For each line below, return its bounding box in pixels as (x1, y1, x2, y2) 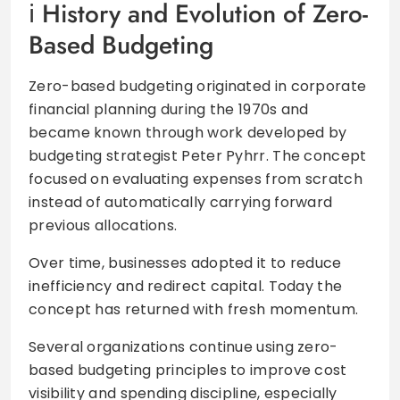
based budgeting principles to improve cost (29, 359, 347, 380)
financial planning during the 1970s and (29, 98, 309, 120)
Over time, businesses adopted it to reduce (29, 252, 342, 273)
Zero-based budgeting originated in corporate (29, 75, 367, 96)
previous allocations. (29, 214, 178, 236)
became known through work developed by (29, 121, 347, 143)
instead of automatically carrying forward (29, 191, 333, 212)
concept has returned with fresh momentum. (29, 298, 359, 320)
